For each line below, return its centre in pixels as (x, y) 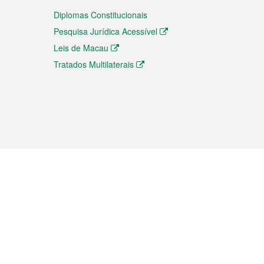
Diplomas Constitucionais (100, 15)
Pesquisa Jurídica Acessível (105, 31)
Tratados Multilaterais (94, 64)
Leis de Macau (81, 48)
